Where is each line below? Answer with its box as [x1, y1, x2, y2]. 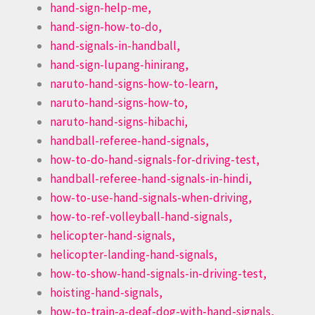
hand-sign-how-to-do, [50, 19, 162, 35]
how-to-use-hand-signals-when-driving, [50, 190, 252, 206]
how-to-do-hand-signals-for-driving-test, [50, 152, 259, 168]
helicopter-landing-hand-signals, [50, 247, 217, 263]
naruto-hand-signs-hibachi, [50, 114, 188, 130]
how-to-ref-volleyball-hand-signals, [50, 209, 232, 225]
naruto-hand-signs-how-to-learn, [50, 76, 218, 92]
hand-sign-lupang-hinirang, [50, 57, 188, 73]
